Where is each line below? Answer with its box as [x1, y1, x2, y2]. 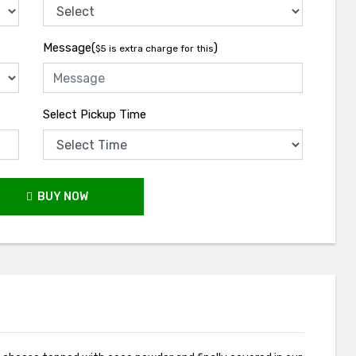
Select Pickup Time [43, 107, 147, 122]
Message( [43, 41, 96, 55]
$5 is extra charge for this [95, 43, 215, 54]
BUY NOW [32, 190, 88, 203]
